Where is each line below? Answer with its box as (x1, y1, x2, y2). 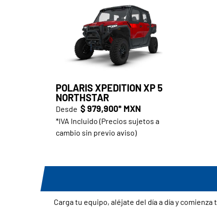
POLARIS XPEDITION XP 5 (55, 81, 163, 93)
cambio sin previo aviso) (55, 127, 137, 137)
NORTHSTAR (55, 91, 109, 103)
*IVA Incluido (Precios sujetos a (55, 116, 159, 125)
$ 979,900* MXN (80, 103, 141, 114)
